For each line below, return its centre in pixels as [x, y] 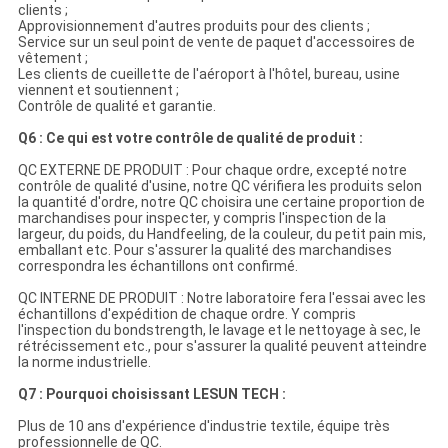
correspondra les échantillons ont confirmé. [157, 266]
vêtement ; [52, 58]
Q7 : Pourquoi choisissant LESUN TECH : [151, 394]
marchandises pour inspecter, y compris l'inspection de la [201, 218]
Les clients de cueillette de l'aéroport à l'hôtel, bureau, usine [208, 74]
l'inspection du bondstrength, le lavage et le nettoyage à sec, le [219, 330]
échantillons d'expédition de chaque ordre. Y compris [186, 314]
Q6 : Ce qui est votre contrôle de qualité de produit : [190, 138]
